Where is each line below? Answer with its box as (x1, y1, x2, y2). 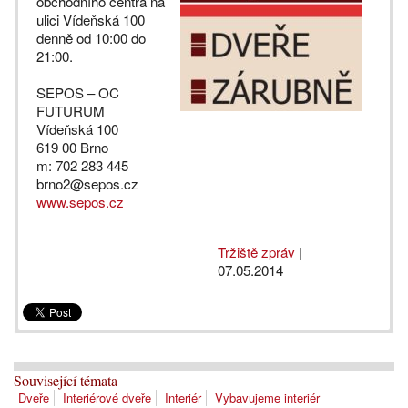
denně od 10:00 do (36, 28, 146, 47)
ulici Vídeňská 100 (36, 10, 145, 29)
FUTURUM (36, 101, 105, 120)
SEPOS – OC (36, 83, 119, 102)
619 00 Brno (36, 138, 108, 157)
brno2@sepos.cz (36, 174, 138, 193)
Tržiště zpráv (218, 242, 295, 261)
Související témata (14, 371, 117, 391)
